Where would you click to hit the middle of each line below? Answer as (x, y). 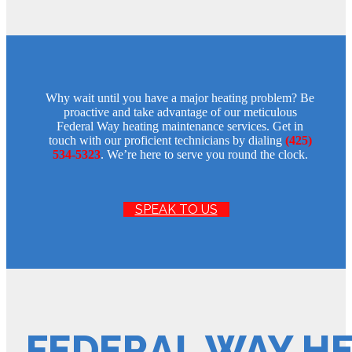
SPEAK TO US (176, 209)
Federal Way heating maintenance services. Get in (180, 126)
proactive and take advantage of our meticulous (180, 112)
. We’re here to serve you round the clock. (204, 154)
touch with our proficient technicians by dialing (167, 140)
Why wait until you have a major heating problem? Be (180, 97)
